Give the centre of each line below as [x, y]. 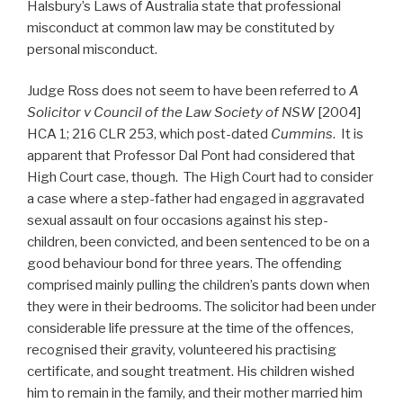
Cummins [302, 134]
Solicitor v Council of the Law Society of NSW [171, 113]
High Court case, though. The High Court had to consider [200, 178]
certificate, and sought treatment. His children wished [191, 372]
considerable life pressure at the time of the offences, [190, 329]
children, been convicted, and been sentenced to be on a [198, 242]
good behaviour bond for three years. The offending [184, 264]
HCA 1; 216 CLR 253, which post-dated [149, 134]
